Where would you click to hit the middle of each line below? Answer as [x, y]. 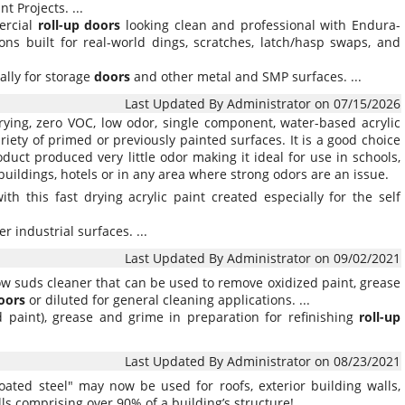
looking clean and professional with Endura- [261, 25]
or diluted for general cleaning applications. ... [168, 300]
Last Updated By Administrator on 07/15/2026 [263, 104]
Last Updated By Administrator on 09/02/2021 [263, 258]
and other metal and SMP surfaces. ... [246, 76]
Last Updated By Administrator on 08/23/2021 [263, 361]
